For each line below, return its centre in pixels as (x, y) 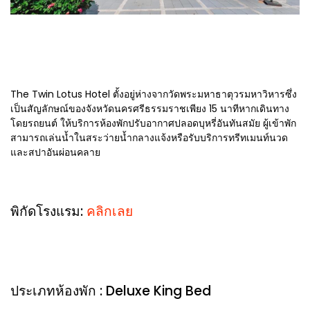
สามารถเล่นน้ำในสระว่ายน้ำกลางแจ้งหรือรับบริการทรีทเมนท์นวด (149, 138)
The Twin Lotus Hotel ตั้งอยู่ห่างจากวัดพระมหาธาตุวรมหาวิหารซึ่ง (154, 94)
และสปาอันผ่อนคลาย (55, 153)
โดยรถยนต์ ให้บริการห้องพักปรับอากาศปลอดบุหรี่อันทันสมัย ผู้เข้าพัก (153, 124)
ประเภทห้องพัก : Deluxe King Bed (111, 291)
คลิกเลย (110, 212)
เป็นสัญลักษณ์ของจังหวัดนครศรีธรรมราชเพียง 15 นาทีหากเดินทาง (150, 109)
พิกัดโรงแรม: (47, 212)
